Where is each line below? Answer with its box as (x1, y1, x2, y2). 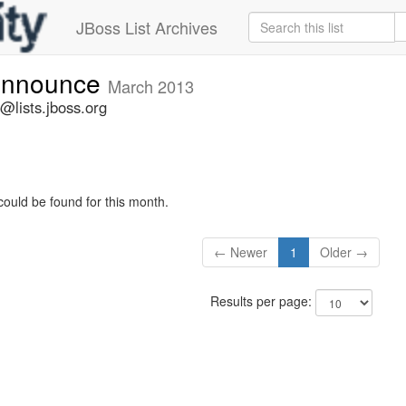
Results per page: (209, 292, 315, 311)
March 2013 (108, 74, 194, 98)
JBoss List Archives (76, 15, 217, 39)
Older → (320, 243, 369, 262)
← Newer (214, 243, 268, 262)
